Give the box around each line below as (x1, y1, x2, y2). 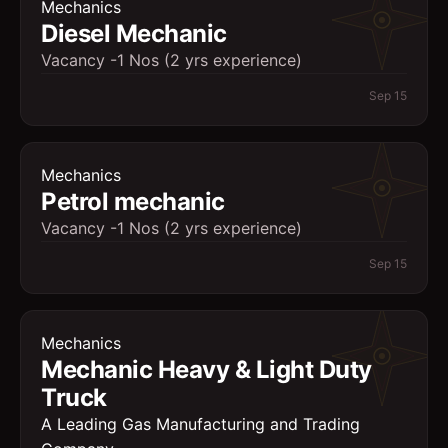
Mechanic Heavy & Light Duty (41, 355, 372, 384)
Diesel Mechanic (41, 19, 227, 48)
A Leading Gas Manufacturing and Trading (41, 414, 360, 434)
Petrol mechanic (41, 187, 225, 216)
